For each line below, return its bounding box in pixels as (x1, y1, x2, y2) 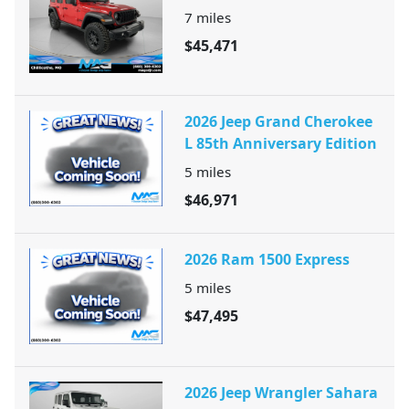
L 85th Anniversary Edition (184, 133, 377, 154)
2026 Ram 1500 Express (184, 249, 350, 270)
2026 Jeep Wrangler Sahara (184, 382, 378, 403)
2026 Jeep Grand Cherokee (184, 111, 372, 132)
